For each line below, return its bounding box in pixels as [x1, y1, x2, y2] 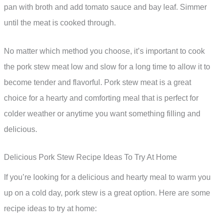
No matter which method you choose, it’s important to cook [4, 46, 205, 55]
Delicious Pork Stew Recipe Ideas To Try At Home [4, 153, 177, 162]
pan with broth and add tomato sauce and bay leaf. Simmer [4, 2, 207, 11]
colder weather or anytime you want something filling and [4, 109, 200, 118]
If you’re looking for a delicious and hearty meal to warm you [4, 173, 211, 182]
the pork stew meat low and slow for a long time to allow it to [4, 62, 210, 71]
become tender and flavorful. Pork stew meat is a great [4, 78, 191, 87]
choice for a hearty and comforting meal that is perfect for [4, 93, 198, 102]
